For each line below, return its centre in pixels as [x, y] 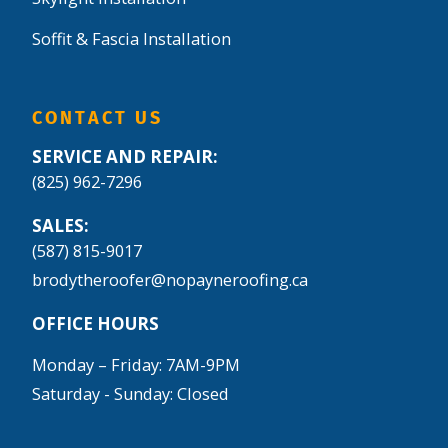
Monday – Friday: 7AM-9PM [136, 364]
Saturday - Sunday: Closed [130, 393]
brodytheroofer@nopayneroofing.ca [170, 279]
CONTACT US [98, 117]
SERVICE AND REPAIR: [125, 156]
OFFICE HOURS [95, 323]
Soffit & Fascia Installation [131, 38]
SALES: [60, 225]
